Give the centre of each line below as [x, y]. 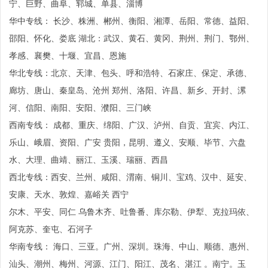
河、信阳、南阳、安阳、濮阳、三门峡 [80, 107]
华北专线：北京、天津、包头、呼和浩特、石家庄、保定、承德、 [130, 72]
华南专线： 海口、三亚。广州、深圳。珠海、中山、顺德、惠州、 [132, 246]
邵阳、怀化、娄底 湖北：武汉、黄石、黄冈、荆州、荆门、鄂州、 [132, 37]
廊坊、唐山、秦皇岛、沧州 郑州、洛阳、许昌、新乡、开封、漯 [127, 89]
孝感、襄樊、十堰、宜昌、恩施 [68, 55]
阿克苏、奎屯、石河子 [51, 228]
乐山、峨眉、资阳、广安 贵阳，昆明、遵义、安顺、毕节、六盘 [127, 141]
